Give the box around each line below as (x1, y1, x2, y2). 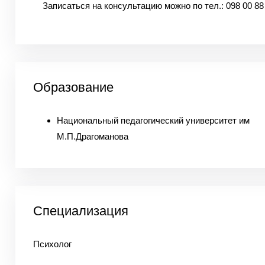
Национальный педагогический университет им (56, 115, 250, 125)
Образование (33, 80, 114, 95)
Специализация (33, 203, 128, 218)
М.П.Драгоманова (56, 131, 128, 141)
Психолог (33, 239, 72, 249)
